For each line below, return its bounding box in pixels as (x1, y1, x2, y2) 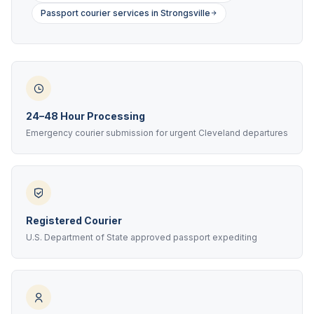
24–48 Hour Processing (26, 110, 145, 122)
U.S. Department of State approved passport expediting (26, 232, 257, 243)
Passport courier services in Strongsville (41, 8, 210, 18)
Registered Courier (26, 214, 122, 226)
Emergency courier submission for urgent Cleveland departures (26, 128, 288, 138)
